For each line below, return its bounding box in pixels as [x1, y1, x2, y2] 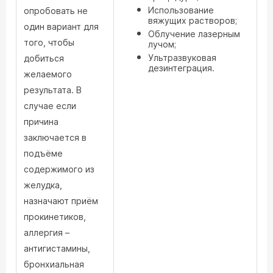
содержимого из [24, 164, 94, 174]
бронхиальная [24, 259, 84, 269]
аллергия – [24, 227, 69, 238]
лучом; [148, 39, 176, 49]
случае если [24, 101, 76, 111]
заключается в [24, 132, 87, 143]
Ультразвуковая [148, 52, 216, 63]
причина [24, 116, 58, 127]
